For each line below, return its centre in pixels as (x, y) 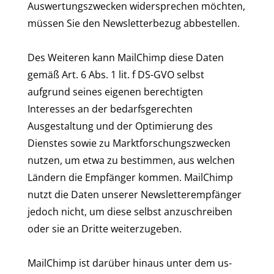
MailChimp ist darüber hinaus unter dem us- (130, 263)
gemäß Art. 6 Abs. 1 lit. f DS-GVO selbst (116, 75)
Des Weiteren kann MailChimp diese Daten (126, 57)
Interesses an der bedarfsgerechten (110, 109)
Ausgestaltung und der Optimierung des (120, 126)
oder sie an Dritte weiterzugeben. (105, 229)
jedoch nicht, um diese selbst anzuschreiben (130, 212)
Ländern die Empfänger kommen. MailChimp (130, 177)
